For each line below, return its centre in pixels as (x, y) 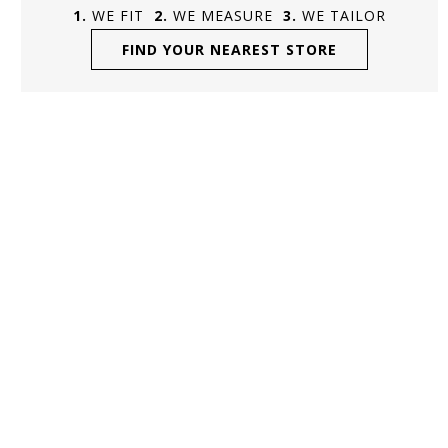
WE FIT (117, 15)
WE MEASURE (222, 15)
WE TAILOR (343, 15)
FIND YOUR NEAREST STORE (229, 49)
